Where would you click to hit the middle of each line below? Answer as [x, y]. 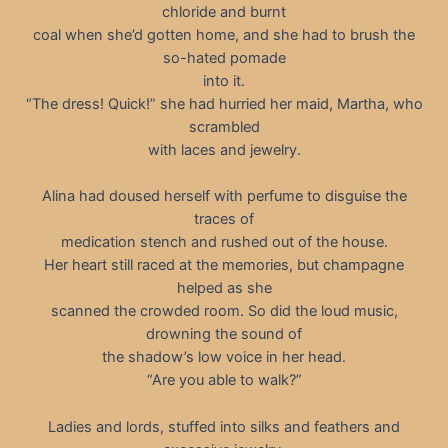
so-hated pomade [224, 57]
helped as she [224, 288]
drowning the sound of [224, 334]
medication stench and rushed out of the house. [224, 242]
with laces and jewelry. [224, 149]
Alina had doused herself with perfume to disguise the [224, 196]
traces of [224, 219]
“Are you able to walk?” [224, 380]
